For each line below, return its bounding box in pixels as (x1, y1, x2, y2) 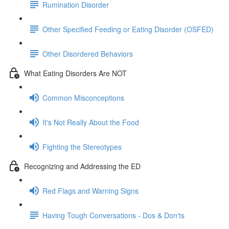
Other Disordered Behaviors (42, 48, 133, 59)
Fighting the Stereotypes (42, 141, 122, 152)
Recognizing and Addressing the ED (24, 161, 141, 171)
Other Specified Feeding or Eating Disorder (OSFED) (42, 24, 214, 34)
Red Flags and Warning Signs (42, 185, 139, 196)
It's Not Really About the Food (42, 117, 139, 127)
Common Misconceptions (42, 92, 124, 103)
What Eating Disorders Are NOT (24, 67, 127, 78)
